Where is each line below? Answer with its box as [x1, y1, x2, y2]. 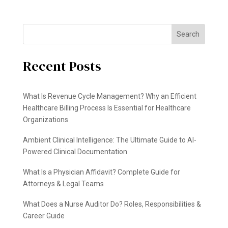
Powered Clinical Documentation [22, 147, 127, 156]
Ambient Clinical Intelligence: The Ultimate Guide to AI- [22, 135, 196, 144]
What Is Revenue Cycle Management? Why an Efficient [22, 92, 196, 100]
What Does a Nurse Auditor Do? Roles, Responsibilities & [22, 199, 201, 208]
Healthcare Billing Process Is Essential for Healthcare [22, 103, 191, 112]
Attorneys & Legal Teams [22, 179, 104, 188]
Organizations [22, 115, 68, 124]
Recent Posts [22, 56, 101, 75]
